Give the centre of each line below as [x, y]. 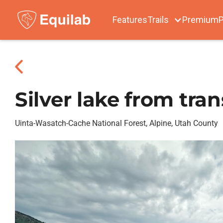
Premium [200, 20]
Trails [158, 20]
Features [130, 20]
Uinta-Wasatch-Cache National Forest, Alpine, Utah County [116, 123]
